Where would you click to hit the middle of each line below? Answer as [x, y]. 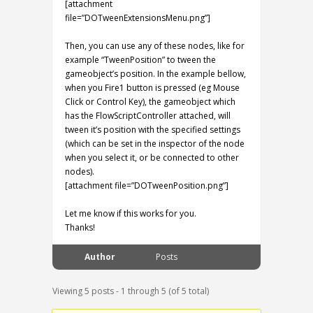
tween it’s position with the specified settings [153, 130]
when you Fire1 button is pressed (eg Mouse [152, 88]
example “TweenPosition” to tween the [140, 60]
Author [100, 257]
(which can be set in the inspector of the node [155, 144]
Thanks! [80, 227]
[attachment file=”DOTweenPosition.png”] [147, 185]
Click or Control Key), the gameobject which [150, 102]
